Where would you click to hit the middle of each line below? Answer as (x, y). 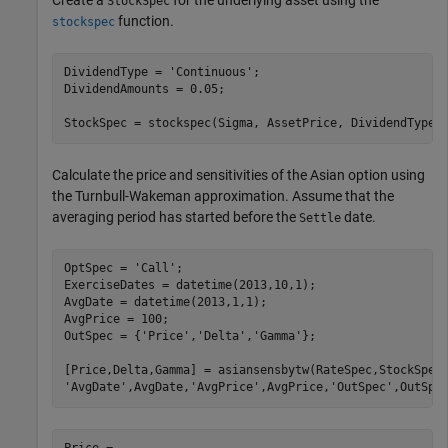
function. (144, 20)
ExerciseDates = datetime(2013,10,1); (189, 285)
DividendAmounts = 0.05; (144, 89)
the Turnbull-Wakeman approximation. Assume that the (223, 195)
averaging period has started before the (175, 216)
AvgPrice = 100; (116, 319)
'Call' (154, 268)
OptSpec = (98, 268)
